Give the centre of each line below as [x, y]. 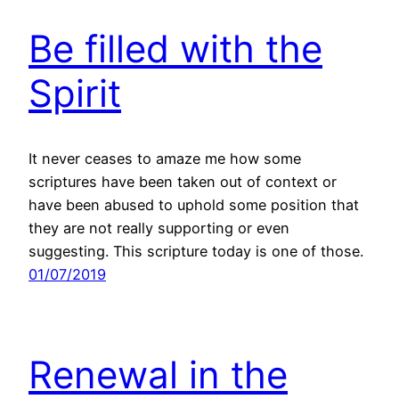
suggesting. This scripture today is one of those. [196, 251]
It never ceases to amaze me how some [165, 158]
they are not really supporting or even [159, 228]
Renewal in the [158, 374]
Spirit [75, 94]
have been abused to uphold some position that [194, 204]
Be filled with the [175, 49]
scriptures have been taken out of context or [183, 181]
